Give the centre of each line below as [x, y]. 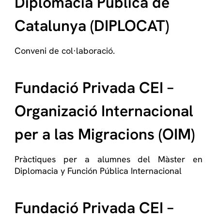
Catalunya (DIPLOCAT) [92, 26]
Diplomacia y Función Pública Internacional [98, 171]
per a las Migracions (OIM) [105, 134]
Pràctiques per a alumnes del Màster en [108, 159]
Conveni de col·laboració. [65, 51]
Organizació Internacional [104, 111]
